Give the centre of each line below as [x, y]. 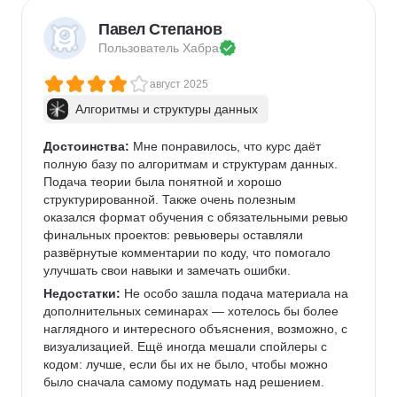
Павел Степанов [160, 29]
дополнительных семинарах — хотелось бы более [193, 311]
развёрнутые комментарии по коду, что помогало [189, 253]
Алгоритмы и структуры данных [167, 109]
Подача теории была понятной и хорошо [164, 182]
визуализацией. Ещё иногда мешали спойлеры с [187, 346]
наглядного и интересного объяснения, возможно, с [197, 329]
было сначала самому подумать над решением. [184, 382]
